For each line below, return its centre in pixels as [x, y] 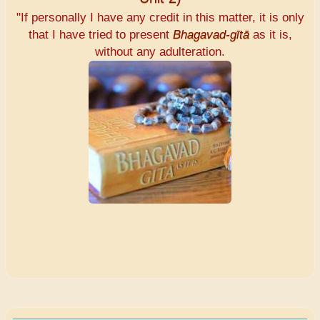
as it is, [270, 35]
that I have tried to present [100, 35]
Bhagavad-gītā [211, 35]
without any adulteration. [160, 52]
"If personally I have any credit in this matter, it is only [160, 18]
